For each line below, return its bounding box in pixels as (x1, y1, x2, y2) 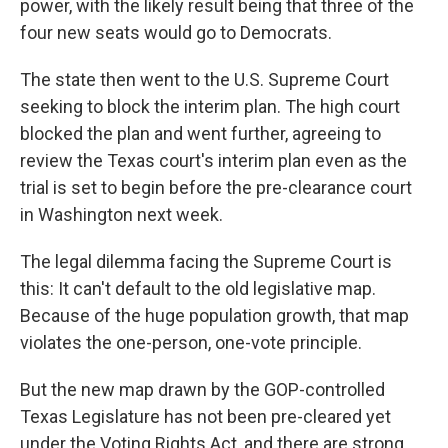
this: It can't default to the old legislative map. (20, 277, 376, 299)
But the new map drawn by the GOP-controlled (20, 378, 385, 400)
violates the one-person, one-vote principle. (20, 331, 362, 353)
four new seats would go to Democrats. (20, 21, 332, 43)
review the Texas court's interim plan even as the (20, 149, 407, 171)
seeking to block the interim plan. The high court (20, 95, 400, 117)
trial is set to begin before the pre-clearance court (20, 176, 412, 198)
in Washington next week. (20, 203, 223, 225)
